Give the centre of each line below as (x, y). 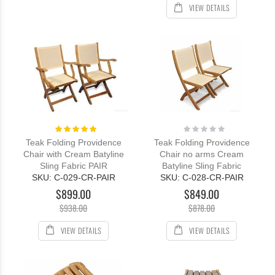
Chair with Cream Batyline (73, 154)
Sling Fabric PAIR (73, 166)
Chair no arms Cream (202, 154)
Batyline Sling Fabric (202, 166)
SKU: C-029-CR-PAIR (73, 178)
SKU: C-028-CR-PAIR (202, 178)
